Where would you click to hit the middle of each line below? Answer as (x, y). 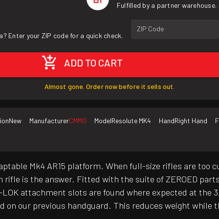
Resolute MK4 (131, 121)
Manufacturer (49, 121)
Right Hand (191, 121)
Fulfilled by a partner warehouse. (167, 5)
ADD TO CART (94, 63)
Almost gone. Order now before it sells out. (109, 87)
